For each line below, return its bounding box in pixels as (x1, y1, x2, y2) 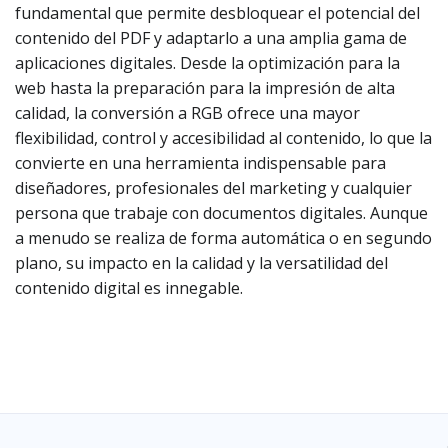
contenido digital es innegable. (15, 277, 243, 299)
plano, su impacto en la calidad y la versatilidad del (15, 252, 388, 274)
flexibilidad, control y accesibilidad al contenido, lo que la (15, 127, 432, 149)
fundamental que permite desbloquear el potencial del (15, 2, 420, 24)
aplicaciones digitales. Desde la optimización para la (15, 52, 400, 74)
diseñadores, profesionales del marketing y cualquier (15, 177, 412, 199)
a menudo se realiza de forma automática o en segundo (15, 227, 432, 249)
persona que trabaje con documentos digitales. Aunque (15, 202, 428, 224)
